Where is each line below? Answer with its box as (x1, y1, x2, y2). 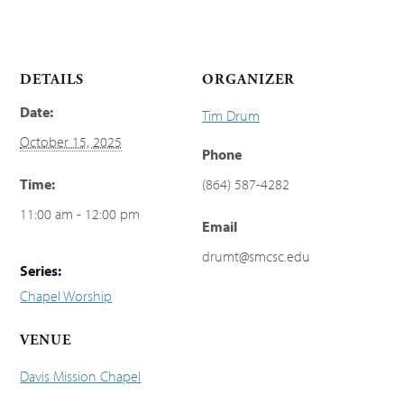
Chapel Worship (20, 286, 113, 305)
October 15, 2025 (20, 132, 123, 151)
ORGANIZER (202, 69, 295, 89)
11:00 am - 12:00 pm (20, 204, 141, 223)
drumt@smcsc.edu (202, 246, 310, 265)
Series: (20, 261, 62, 280)
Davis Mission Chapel (20, 366, 142, 385)
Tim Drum (202, 106, 260, 124)
